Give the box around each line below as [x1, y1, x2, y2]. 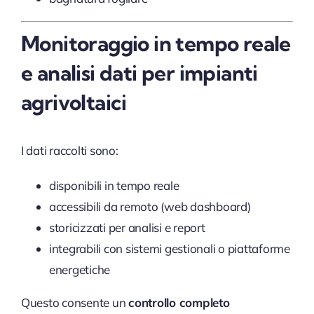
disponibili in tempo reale [48, 177, 179, 193]
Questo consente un [20, 294, 129, 310]
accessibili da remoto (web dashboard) [48, 198, 251, 214]
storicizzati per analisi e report [48, 219, 205, 235]
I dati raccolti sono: [20, 142, 118, 158]
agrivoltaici [20, 88, 127, 116]
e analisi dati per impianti [20, 59, 258, 86]
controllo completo [128, 294, 230, 310]
